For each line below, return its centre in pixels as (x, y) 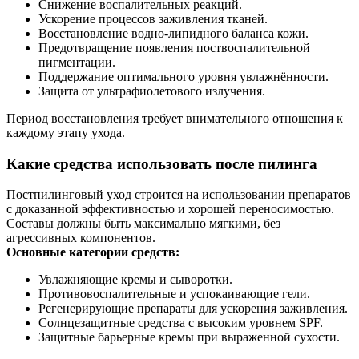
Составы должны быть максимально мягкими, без (143, 224)
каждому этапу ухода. (66, 132)
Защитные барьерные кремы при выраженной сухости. (189, 337)
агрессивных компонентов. (81, 238)
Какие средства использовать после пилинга (162, 163)
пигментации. (77, 62)
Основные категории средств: (93, 252)
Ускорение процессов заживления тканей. (153, 18)
